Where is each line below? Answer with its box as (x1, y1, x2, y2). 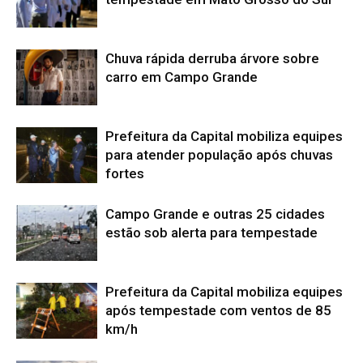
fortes (105, 164, 144, 181)
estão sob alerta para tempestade (105, 224, 318, 241)
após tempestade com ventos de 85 (105, 301, 331, 318)
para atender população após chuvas (105, 146, 333, 163)
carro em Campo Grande (105, 68, 258, 85)
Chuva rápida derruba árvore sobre (105, 49, 319, 66)
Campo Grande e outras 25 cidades (105, 205, 325, 222)
